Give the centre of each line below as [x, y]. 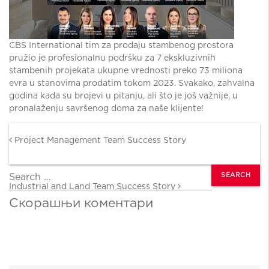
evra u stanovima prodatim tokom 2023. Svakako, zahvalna [132, 83]
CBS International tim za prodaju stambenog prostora [121, 45]
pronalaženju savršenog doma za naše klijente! [106, 108]
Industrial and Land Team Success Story [93, 186]
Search [20, 168]
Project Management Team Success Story [99, 140]
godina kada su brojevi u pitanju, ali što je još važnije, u [123, 95]
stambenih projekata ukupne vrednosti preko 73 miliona [126, 70]
